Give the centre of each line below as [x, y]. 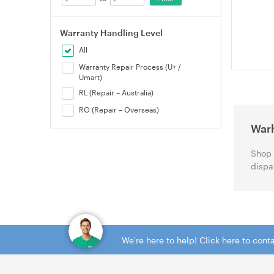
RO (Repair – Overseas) [119, 109]
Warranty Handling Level [111, 33]
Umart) [91, 77]
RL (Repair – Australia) [117, 92]
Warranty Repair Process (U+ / [130, 67]
